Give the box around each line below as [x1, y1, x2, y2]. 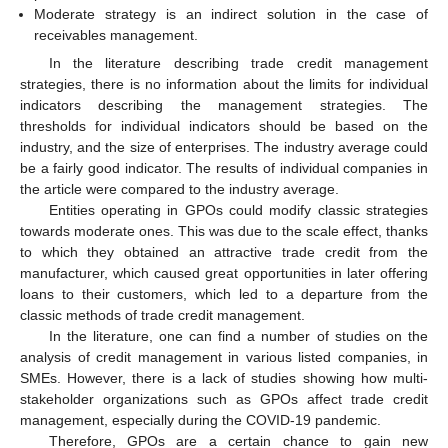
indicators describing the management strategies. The [20, 97, 428, 114]
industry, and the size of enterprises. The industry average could [20, 139, 428, 156]
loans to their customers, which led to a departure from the [20, 286, 428, 303]
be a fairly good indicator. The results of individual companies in [20, 160, 428, 177]
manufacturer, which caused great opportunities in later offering [20, 265, 428, 282]
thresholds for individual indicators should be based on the [20, 118, 428, 135]
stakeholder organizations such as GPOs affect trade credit [20, 391, 428, 408]
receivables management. [34, 27, 199, 43]
